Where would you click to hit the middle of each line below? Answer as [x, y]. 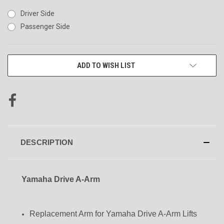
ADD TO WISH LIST [106, 65]
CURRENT [22, 61]
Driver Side [37, 13]
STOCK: [18, 71]
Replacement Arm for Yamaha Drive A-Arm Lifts [113, 213]
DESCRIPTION [47, 142]
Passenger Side [45, 26]
